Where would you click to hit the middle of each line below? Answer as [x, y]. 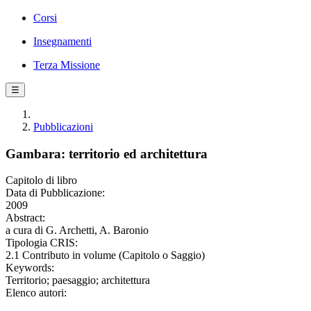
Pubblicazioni [63, 127]
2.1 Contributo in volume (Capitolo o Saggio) [105, 255]
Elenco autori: [36, 293]
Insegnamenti [62, 41]
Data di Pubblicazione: [55, 193]
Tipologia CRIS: [42, 243]
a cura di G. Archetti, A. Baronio [77, 230]
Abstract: [25, 218]
